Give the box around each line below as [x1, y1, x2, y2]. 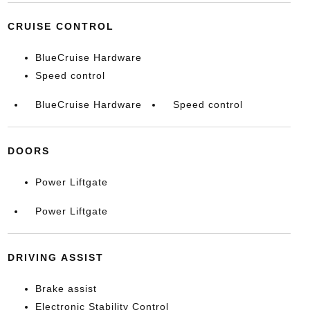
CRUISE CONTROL [7, 20, 114, 32]
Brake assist [35, 282, 97, 294]
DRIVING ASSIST [7, 251, 104, 263]
